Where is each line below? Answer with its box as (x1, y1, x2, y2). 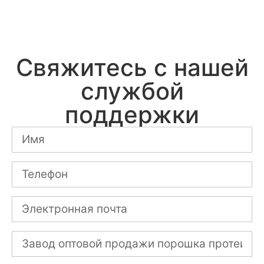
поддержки (65, 100, 199, 129)
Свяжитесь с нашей (15, 52, 249, 82)
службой (80, 76, 184, 105)
